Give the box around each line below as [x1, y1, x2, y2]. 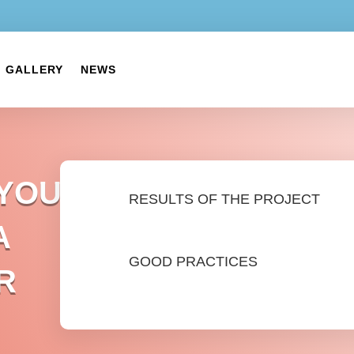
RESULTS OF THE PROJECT [129, 190, 321, 207]
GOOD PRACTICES [129, 254, 258, 270]
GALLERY [6, 63, 63, 77]
